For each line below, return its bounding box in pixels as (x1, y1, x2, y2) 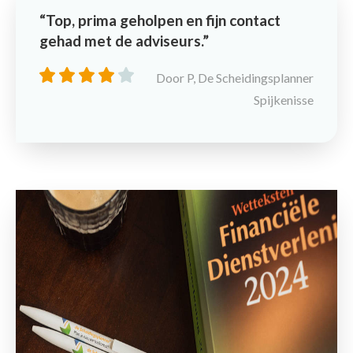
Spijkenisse (254, 91, 314, 107)
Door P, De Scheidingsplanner (156, 69, 314, 85)
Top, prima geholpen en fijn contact (46, 10, 281, 29)
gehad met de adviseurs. (39, 31, 203, 50)
